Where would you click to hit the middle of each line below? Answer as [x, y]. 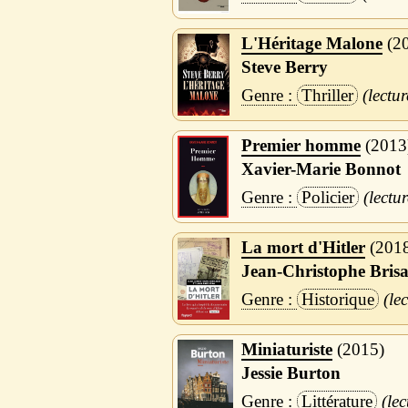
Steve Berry [284, 66]
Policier [327, 198]
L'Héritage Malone [311, 44]
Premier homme [301, 146]
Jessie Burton [291, 372]
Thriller [327, 96]
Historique [337, 300]
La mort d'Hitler [303, 248]
